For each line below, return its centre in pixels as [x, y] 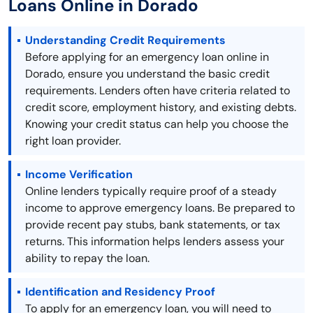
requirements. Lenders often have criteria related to [158, 91]
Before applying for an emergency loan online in [147, 57]
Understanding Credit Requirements [125, 41]
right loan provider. [73, 141]
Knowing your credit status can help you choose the [157, 124]
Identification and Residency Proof [120, 292]
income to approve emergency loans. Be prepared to [160, 208]
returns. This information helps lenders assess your [155, 242]
